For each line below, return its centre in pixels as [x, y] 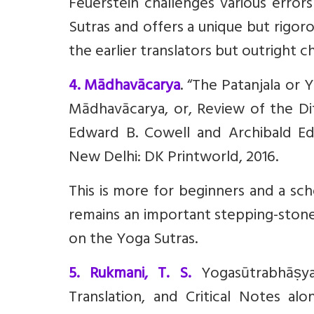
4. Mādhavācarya [125, 87]
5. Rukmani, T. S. [130, 275]
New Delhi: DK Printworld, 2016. [173, 158]
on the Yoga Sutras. [133, 240]
